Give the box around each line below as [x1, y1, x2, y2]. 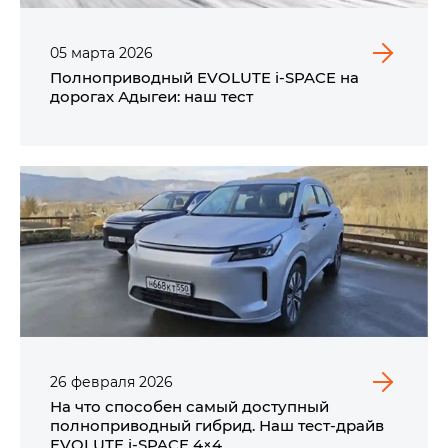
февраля [71, 371, 135, 391]
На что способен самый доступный [50, 395, 329, 416]
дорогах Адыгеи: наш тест [50, 85, 253, 106]
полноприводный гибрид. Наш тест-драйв [50, 414, 384, 435]
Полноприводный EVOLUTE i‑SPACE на [50, 66, 359, 87]
